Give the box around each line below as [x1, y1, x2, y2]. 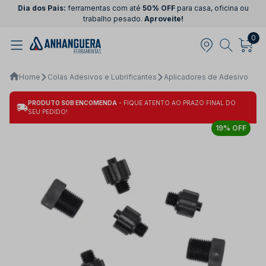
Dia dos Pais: [17, 4, 66, 12]
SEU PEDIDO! [27, 107, 68, 115]
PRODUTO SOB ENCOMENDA [27, 99, 117, 106]
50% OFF [142, 4, 175, 12]
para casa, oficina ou [175, 4, 249, 12]
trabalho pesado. [83, 14, 144, 23]
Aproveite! [144, 14, 183, 23]
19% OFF [216, 123, 246, 132]
